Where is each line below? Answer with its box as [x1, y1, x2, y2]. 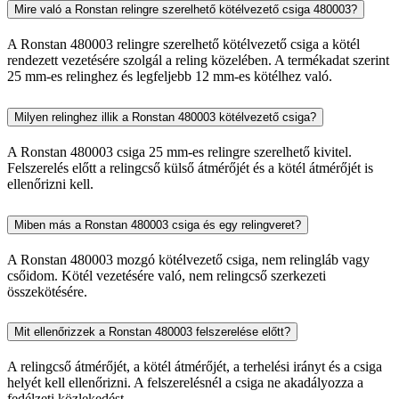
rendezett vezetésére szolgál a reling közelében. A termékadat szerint [7, 52, 389, 68]
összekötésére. [7, 283, 87, 299]
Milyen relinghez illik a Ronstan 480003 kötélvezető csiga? [14, 110, 316, 124]
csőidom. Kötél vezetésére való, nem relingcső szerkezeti [7, 267, 326, 283]
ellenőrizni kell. [7, 175, 94, 191]
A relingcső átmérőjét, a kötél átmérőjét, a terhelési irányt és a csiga [7, 359, 382, 375]
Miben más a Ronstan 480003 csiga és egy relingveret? [14, 217, 301, 232]
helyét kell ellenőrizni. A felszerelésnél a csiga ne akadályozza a [7, 375, 363, 391]
